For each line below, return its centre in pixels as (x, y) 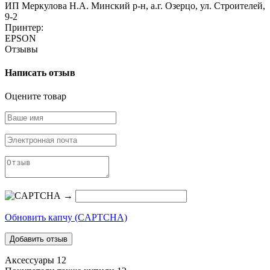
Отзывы (21, 49)
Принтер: (24, 27)
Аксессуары (31, 260)
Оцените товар (36, 96)
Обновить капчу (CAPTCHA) (66, 218)
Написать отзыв (40, 73)
